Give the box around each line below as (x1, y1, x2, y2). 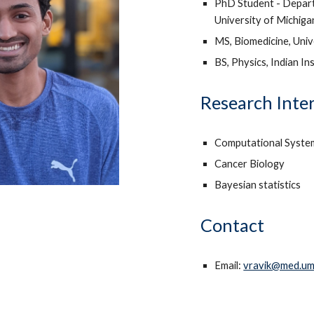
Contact (200, 214, 265, 235)
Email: (214, 259, 244, 271)
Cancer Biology (214, 158, 285, 170)
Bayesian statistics (214, 179, 301, 191)
